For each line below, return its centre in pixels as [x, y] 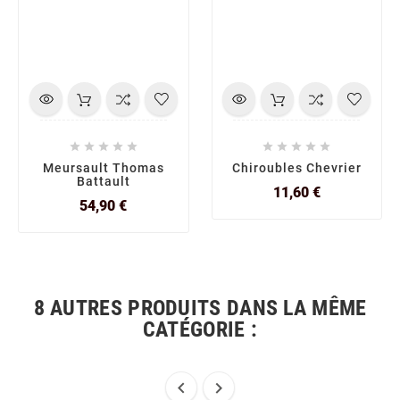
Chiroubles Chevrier [296, 167]
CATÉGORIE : [200, 330]
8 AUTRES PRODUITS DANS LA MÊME [200, 308]
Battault [103, 181]
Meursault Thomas [103, 167]
